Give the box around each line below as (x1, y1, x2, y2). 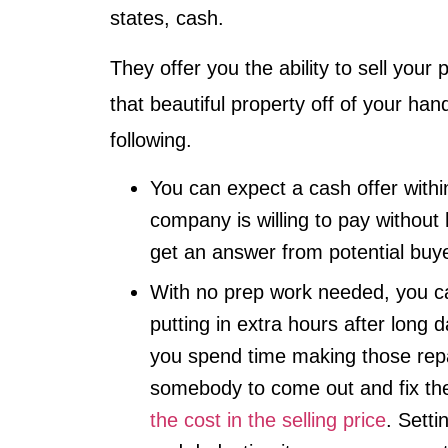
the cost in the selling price (150, 409, 386, 432)
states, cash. (110, 6, 224, 29)
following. (110, 129, 198, 152)
